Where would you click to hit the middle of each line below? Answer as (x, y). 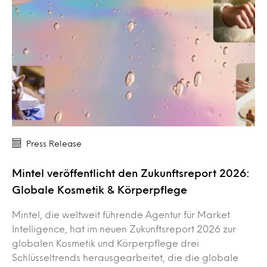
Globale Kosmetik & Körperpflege (100, 190)
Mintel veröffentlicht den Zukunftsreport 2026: (131, 173)
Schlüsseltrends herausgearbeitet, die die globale (125, 257)
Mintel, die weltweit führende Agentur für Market (121, 215)
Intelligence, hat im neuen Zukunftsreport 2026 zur (124, 229)
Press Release (54, 144)
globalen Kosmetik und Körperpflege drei (105, 243)
